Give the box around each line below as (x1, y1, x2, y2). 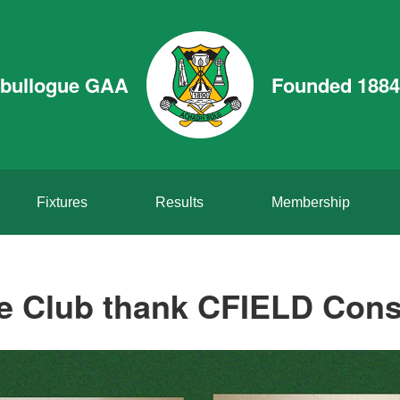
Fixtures (36, 195, 87, 210)
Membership (271, 195, 350, 210)
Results (154, 195, 204, 210)
